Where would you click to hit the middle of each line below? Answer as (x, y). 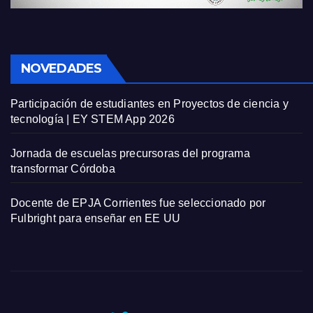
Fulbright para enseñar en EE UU (96, 219)
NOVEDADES (61, 69)
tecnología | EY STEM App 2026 (93, 119)
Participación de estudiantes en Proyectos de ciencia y (150, 104)
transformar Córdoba (63, 169)
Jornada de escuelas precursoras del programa (130, 154)
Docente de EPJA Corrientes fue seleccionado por (138, 203)
